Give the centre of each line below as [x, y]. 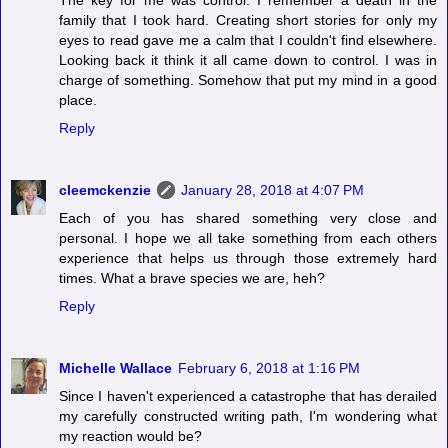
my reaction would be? [130, 436]
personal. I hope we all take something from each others [248, 238]
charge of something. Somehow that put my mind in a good [248, 80]
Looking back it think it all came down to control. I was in [248, 60]
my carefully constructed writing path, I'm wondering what [248, 416]
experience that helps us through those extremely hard [248, 258]
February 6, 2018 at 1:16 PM [269, 368]
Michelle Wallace [115, 368]
